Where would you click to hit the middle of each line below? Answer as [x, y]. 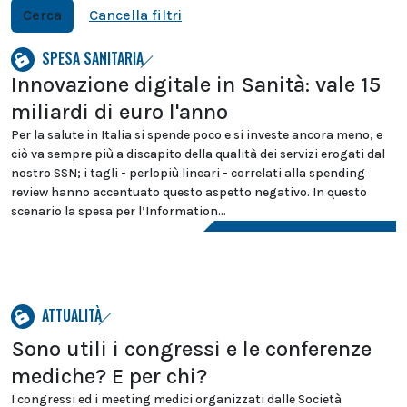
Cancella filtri [135, 15]
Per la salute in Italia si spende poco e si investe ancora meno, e [197, 135]
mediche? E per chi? [109, 376]
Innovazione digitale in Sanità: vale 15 [196, 84]
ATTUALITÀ [72, 315]
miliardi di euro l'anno [119, 112]
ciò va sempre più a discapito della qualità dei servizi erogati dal [198, 154]
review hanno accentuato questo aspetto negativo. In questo [189, 192]
